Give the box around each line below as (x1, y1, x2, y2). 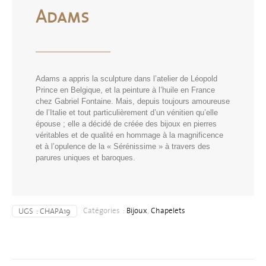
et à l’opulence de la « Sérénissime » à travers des (36, 142, 210, 151)
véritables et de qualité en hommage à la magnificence (36, 131, 223, 140)
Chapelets (151, 204, 185, 217)
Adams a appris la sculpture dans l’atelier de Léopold (36, 74, 217, 84)
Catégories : (83, 204, 126, 217)
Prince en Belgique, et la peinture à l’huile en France (36, 85, 215, 95)
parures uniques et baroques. (36, 153, 135, 163)
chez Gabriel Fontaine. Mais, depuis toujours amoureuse (36, 97, 230, 106)
